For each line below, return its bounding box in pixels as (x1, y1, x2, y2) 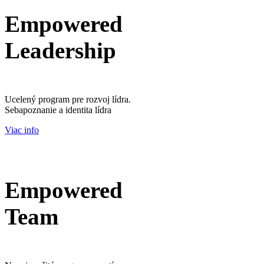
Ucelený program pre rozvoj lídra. (5, 94, 133, 104)
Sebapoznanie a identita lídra (5, 104, 111, 115)
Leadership (5, 38, 116, 64)
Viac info (5, 124, 39, 135)
